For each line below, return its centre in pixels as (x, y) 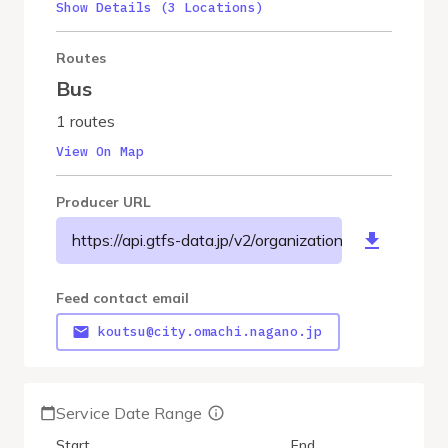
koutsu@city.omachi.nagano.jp (210, 331)
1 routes (85, 121)
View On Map (100, 151)
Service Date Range (129, 413)
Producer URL (103, 202)
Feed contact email (122, 298)
